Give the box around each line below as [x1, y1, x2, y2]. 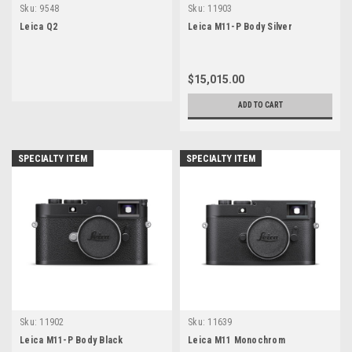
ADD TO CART [237, 100, 283, 109]
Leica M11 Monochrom [188, 334, 285, 346]
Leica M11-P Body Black [20, 334, 123, 346]
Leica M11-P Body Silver [188, 20, 292, 32]
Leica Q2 [20, 20, 57, 32]
